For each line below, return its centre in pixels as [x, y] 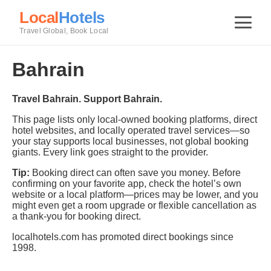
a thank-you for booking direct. [77, 217]
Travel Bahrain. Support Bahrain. [87, 99]
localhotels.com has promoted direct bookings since [123, 237]
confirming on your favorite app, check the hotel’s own [127, 184]
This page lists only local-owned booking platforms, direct [135, 120]
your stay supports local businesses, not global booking [130, 142]
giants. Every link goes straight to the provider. [110, 152]
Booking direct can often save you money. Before [135, 173]
